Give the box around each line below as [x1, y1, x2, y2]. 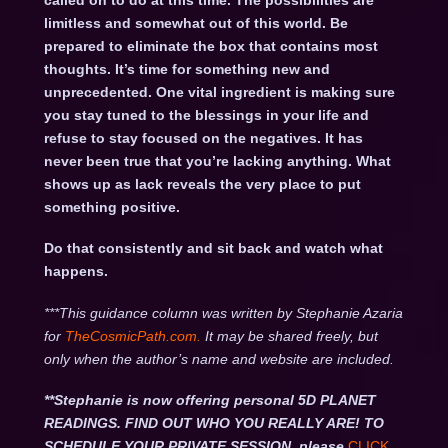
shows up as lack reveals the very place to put [43, 176, 361, 193]
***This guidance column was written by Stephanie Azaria [43, 304, 403, 321]
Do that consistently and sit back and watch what [43, 240, 383, 257]
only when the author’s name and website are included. [43, 350, 394, 367]
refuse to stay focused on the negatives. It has [43, 130, 363, 147]
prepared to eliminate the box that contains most [43, 38, 378, 55]
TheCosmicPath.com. [64, 327, 205, 344]
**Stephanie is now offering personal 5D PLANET [43, 392, 376, 409]
